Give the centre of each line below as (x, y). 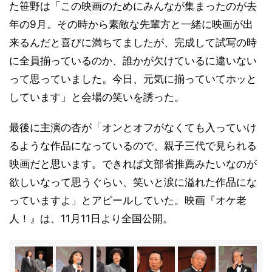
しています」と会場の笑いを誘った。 (97, 97)
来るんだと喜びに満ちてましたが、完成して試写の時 (133, 42)
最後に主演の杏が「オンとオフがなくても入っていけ (133, 127)
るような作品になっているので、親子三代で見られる (133, 146)
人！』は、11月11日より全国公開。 (91, 219)
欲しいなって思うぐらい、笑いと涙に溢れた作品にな (133, 182)
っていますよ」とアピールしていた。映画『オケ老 (128, 200)
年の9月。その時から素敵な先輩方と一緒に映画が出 (131, 24)
